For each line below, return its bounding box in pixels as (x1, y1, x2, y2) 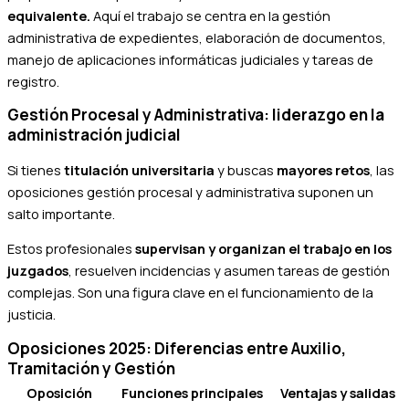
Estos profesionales (7, 239, 135, 258)
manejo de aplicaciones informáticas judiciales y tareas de (7, 49, 373, 68)
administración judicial (7, 124, 181, 146)
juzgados (7, 261, 68, 280)
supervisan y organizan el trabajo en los (135, 239, 392, 258)
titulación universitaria (64, 160, 215, 179)
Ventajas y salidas (279, 383, 395, 402)
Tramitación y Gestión (7, 357, 175, 379)
